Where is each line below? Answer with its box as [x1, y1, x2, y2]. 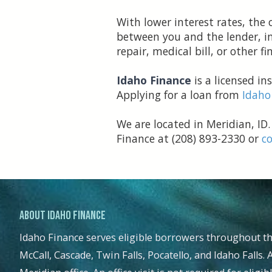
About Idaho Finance [19, 208, 106, 223]
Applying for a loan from [117, 87, 242, 103]
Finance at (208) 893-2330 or [117, 131, 262, 146]
